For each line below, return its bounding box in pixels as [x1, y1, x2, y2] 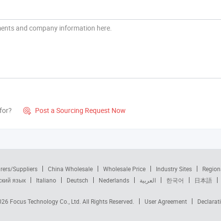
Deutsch [67, 176, 88, 184]
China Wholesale [47, 165, 93, 173]
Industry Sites [155, 165, 192, 173]
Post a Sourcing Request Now [34, 105, 126, 115]
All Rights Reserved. [82, 197, 134, 205]
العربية [140, 176, 156, 184]
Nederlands [99, 176, 129, 184]
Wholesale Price [103, 165, 146, 173]
